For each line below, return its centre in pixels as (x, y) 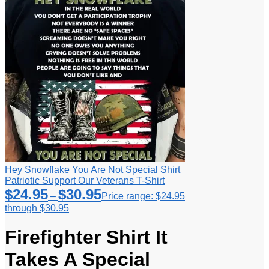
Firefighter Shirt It (86, 237)
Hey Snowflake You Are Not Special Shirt (92, 169)
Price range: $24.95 (143, 196)
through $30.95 (37, 208)
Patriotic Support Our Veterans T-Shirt (85, 180)
